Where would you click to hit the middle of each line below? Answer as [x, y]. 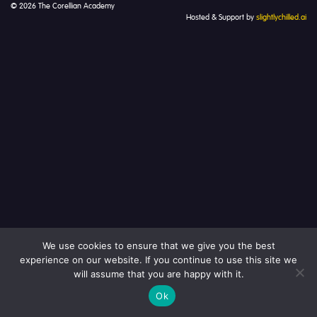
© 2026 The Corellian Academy [63, 6]
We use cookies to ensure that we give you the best [158, 246]
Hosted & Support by [221, 18]
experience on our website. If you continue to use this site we [158, 260]
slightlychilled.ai [281, 18]
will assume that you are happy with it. [158, 274]
